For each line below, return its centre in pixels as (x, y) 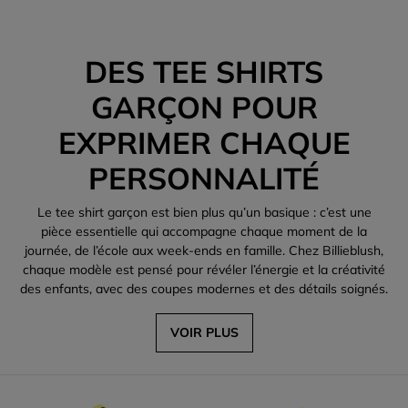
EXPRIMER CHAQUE (204, 143)
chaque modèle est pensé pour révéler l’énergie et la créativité (204, 270)
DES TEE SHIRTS (204, 71)
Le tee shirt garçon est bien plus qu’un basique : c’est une (204, 212)
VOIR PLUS (204, 332)
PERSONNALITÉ (204, 178)
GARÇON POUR (204, 107)
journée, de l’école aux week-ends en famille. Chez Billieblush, (204, 250)
